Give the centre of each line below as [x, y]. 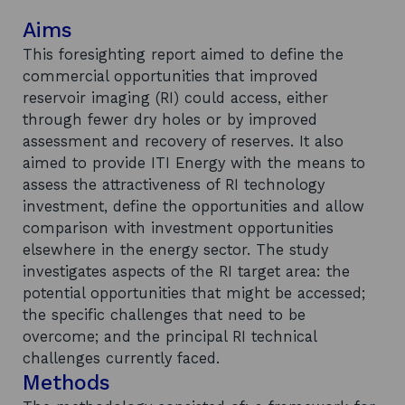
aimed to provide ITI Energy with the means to [194, 163]
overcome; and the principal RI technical [170, 337]
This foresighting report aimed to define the [183, 55]
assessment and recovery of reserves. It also [183, 141]
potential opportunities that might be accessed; [194, 293]
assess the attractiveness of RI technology [174, 185]
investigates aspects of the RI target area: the [186, 272]
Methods [66, 383]
